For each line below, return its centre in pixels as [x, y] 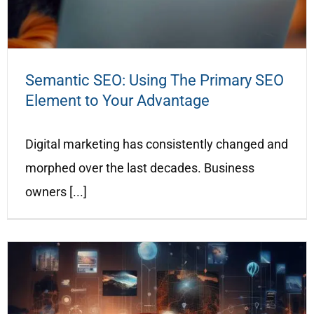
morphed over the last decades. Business [140, 168]
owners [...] [56, 191]
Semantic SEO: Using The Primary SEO [155, 80]
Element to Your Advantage [117, 100]
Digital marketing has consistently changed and [157, 144]
